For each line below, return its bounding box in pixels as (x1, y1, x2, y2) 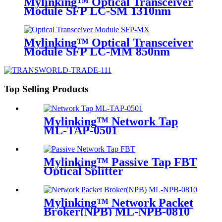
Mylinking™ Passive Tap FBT (44, 156, 197, 169)
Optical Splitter (44, 165, 123, 178)
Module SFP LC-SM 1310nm (24, 4, 171, 17)
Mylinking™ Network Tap (44, 115, 178, 128)
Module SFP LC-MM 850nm (24, 45, 170, 58)
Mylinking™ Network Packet (44, 196, 193, 209)
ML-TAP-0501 (44, 124, 117, 137)
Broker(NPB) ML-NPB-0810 (44, 205, 190, 218)
